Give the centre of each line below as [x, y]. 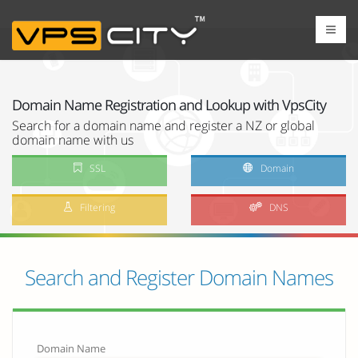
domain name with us [73, 140]
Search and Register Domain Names [179, 277]
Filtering [97, 207]
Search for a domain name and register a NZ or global [163, 125]
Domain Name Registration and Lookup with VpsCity [169, 105]
